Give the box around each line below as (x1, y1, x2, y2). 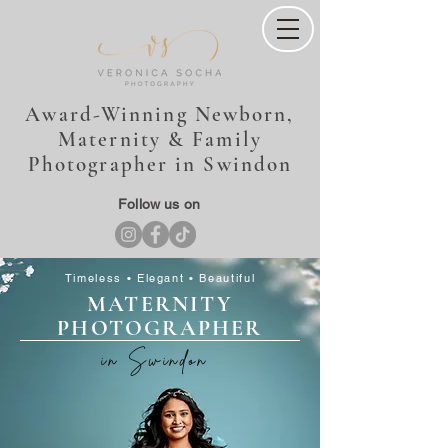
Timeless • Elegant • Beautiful (64, 271, 256, 285)
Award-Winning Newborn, (25, 102, 295, 127)
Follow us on (118, 196, 200, 212)
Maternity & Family (58, 127, 262, 152)
